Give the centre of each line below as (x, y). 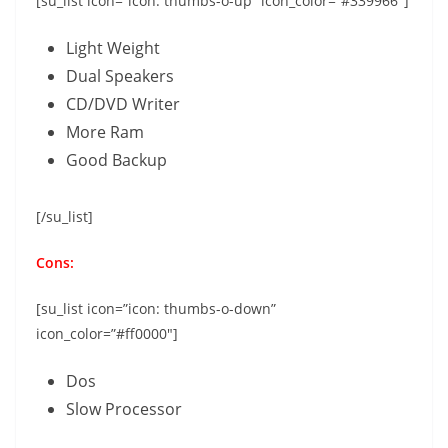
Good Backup (116, 159)
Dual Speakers (120, 75)
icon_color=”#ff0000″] (107, 333)
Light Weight (113, 47)
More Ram (105, 131)
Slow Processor (124, 408)
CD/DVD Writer (123, 103)
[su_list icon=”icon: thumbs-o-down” (156, 308)
